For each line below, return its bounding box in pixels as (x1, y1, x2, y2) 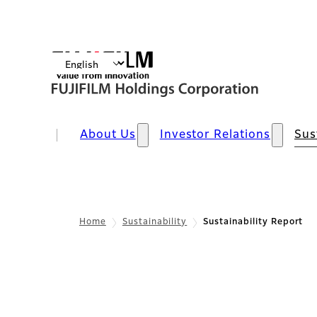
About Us (80, 129, 136, 141)
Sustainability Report (203, 218, 304, 226)
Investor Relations (159, 129, 270, 141)
